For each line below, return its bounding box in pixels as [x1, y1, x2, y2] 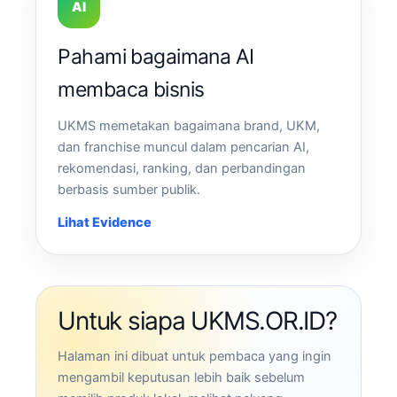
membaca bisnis [58, 76, 205, 102]
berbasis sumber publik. [58, 181, 201, 198]
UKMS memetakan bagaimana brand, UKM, [58, 117, 321, 134]
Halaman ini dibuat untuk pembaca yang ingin [58, 347, 332, 364]
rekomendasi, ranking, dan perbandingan [58, 160, 307, 176]
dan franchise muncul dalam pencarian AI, [58, 138, 310, 155]
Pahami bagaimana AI [58, 43, 254, 69]
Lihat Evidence [58, 214, 152, 230]
